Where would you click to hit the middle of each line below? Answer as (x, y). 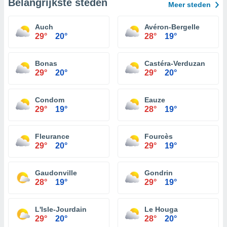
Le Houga (161, 209)
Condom (50, 100)
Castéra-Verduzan (175, 63)
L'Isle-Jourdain (61, 209)
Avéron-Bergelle (172, 27)
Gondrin (159, 173)
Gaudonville (56, 173)
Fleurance (52, 136)
